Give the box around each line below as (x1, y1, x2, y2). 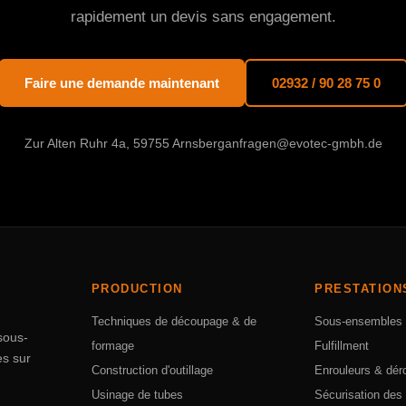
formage (91, 339, 134, 353)
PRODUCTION (91, 282, 183, 295)
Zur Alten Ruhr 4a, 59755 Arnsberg (24, 136, 225, 150)
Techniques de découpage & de (91, 314, 256, 328)
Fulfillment (314, 339, 370, 353)
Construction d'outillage (91, 363, 213, 377)
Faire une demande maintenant (24, 75, 219, 91)
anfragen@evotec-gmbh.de (224, 136, 382, 150)
